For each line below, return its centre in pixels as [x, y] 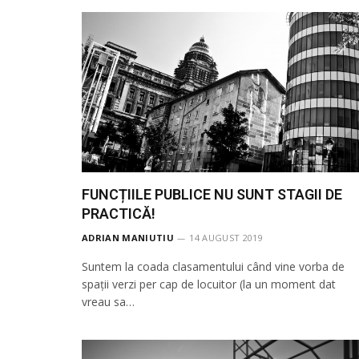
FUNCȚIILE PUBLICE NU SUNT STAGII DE [212, 194]
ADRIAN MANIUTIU [128, 237]
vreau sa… [108, 301]
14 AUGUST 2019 [226, 237]
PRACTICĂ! [119, 213]
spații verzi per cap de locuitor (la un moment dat [209, 284]
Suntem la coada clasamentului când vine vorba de [213, 266]
